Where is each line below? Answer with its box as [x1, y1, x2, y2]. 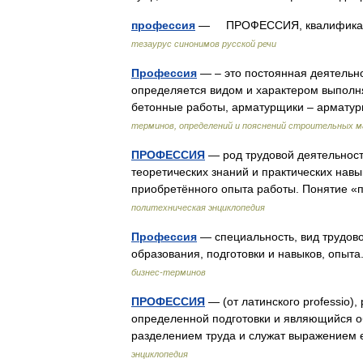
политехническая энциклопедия [131, 203, 265, 212]
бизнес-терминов [131, 267, 206, 277]
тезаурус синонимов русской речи [131, 39, 276, 49]
